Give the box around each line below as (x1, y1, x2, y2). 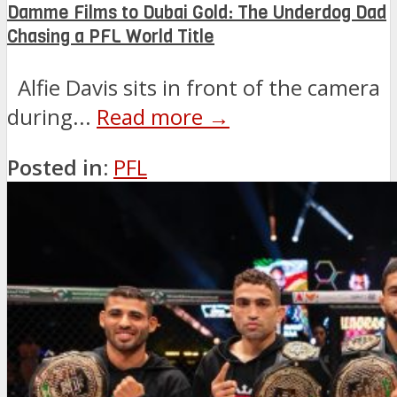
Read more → (97, 101, 230, 131)
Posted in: (7, 152, 108, 182)
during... (7, 101, 97, 131)
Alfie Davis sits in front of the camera (7, 72, 380, 102)
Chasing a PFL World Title (7, 25, 214, 50)
